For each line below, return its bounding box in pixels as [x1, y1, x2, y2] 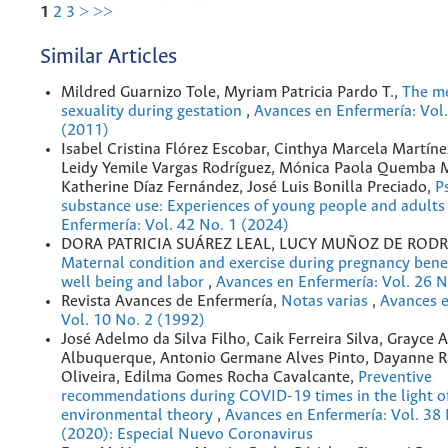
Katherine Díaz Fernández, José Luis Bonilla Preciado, [61, 178, 435, 196]
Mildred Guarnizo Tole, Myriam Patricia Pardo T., [61, 83, 402, 101]
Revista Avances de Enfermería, [61, 292, 281, 310]
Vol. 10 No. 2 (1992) [61, 311, 205, 329]
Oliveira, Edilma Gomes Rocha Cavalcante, [61, 368, 358, 386]
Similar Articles [40, 46, 177, 70]
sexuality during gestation [61, 102, 246, 120]
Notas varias [281, 292, 372, 310]
